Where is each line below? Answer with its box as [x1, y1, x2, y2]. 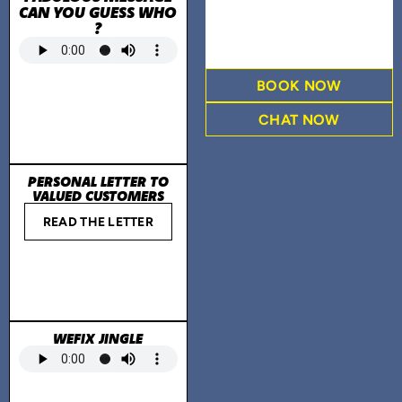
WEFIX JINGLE [53, 328, 144, 348]
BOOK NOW [257, 79, 342, 94]
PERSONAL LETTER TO [27, 171, 169, 191]
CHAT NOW [258, 113, 340, 128]
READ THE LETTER [42, 216, 154, 231]
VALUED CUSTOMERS [31, 186, 164, 205]
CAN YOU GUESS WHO [19, 2, 178, 23]
